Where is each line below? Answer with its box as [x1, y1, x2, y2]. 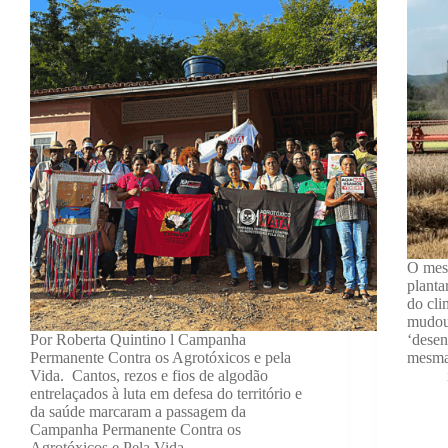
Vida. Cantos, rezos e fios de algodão [30, 367, 268, 385]
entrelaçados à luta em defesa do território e [30, 385, 302, 403]
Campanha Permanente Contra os [30, 421, 241, 439]
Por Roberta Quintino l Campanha [30, 331, 246, 349]
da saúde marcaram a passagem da [30, 403, 246, 421]
